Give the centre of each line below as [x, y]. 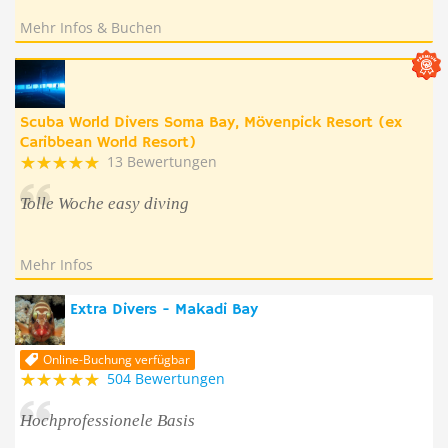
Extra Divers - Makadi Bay [164, 310]
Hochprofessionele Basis [107, 420]
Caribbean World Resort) [108, 143]
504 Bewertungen [166, 378]
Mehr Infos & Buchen [91, 27]
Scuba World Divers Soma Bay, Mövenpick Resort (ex [211, 123]
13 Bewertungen [162, 161]
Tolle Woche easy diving [104, 203]
